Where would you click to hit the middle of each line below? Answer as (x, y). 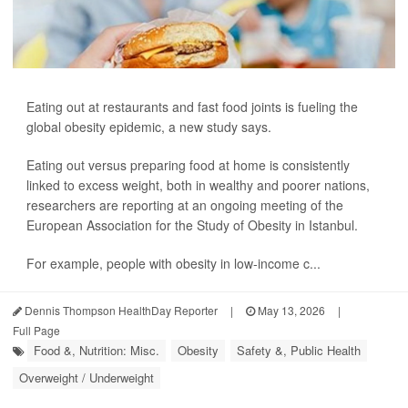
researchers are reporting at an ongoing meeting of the (185, 205)
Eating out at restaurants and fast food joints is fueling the (192, 107)
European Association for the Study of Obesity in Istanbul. (192, 225)
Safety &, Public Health (299, 350)
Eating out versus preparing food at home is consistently (188, 165)
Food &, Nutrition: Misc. (97, 350)
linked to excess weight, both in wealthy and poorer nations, (198, 185)
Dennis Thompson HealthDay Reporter (120, 310)
